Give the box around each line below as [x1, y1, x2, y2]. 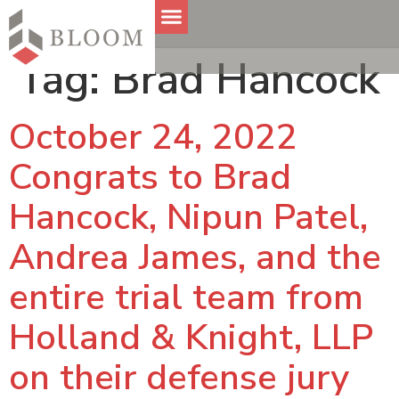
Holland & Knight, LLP [9, 313, 373, 362]
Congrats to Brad [9, 153, 291, 201]
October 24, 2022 [9, 113, 297, 161]
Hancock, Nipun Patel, [9, 193, 368, 241]
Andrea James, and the [9, 233, 381, 281]
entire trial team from [9, 273, 363, 322]
